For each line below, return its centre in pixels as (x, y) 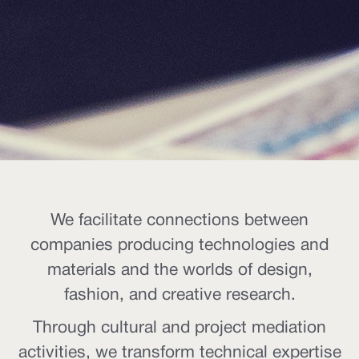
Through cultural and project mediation (179, 329)
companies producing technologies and (179, 246)
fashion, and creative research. (179, 296)
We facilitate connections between (179, 221)
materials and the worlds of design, (179, 271)
